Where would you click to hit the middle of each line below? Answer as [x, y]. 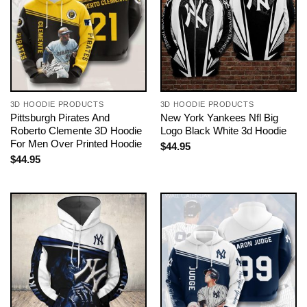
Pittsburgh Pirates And [60, 117]
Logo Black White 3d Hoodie [223, 130]
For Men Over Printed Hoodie [76, 143]
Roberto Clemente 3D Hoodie [76, 130]
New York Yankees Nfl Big [219, 117]
